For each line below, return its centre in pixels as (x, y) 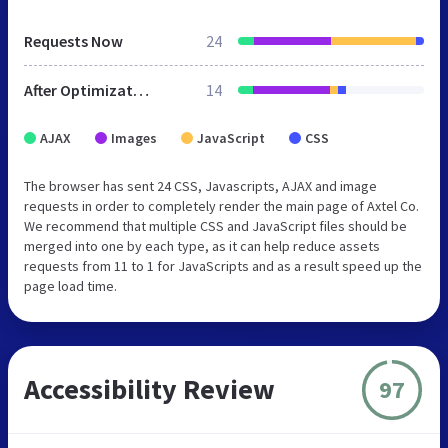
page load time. (70, 286)
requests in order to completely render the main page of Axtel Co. (221, 206)
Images (134, 138)
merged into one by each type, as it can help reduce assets (202, 246)
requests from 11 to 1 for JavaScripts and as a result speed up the (223, 266)
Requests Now (73, 41)
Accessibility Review (149, 389)
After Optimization (141, 90)
